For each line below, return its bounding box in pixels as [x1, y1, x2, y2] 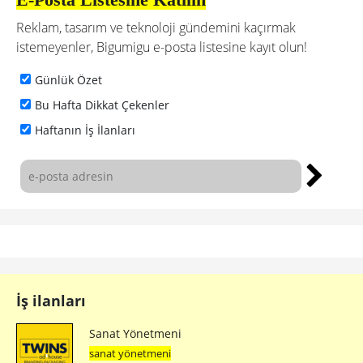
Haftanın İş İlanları [35, 122, 135, 139]
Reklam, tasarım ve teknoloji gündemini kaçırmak [16, 19, 296, 37]
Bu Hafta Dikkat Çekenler [35, 97, 169, 113]
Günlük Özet [35, 72, 102, 88]
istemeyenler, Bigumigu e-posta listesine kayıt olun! [16, 38, 307, 57]
